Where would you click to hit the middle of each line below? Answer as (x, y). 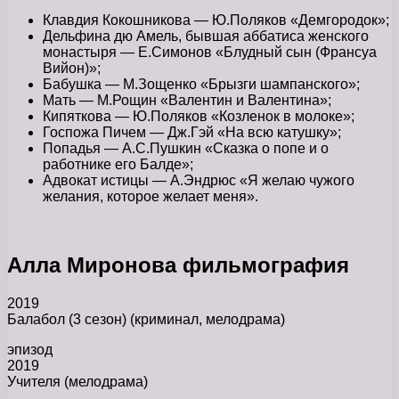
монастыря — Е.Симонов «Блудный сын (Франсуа (210, 52)
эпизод (30, 349)
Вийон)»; (72, 68)
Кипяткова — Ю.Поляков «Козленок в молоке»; (199, 116)
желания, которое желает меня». (151, 196)
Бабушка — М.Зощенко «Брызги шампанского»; (201, 84)
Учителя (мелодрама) (77, 381)
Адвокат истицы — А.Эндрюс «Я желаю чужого (199, 180)
